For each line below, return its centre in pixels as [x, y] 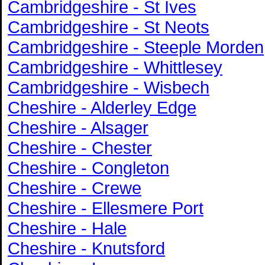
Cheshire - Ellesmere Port [106, 208]
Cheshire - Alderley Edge [102, 107]
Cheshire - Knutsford [86, 248]
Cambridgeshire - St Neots [109, 27]
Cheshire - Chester [80, 147]
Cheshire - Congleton [88, 167]
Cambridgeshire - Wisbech [109, 87]
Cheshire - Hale [67, 228]
